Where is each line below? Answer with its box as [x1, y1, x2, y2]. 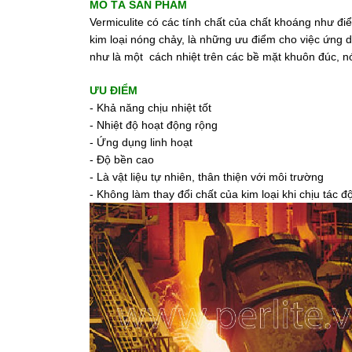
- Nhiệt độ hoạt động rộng [90, 119, 218, 131]
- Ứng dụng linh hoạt [90, 136, 192, 148]
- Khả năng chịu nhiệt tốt [90, 101, 211, 114]
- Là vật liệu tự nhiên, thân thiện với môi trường [90, 170, 324, 183]
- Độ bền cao [90, 153, 154, 166]
